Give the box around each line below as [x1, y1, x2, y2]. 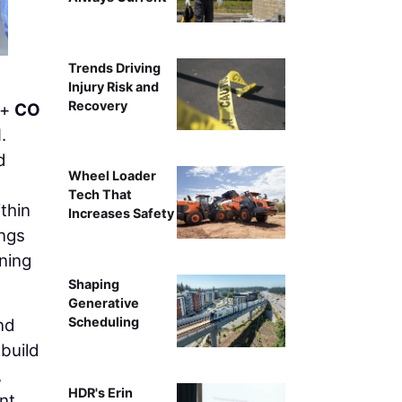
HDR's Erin [67, 384, 133, 400]
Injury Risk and [67, 78, 159, 94]
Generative [67, 295, 139, 311]
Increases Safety [67, 205, 174, 222]
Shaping [67, 276, 119, 293]
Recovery [67, 97, 127, 113]
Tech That [67, 187, 132, 203]
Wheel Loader [67, 168, 156, 184]
